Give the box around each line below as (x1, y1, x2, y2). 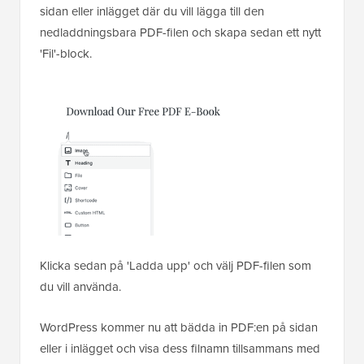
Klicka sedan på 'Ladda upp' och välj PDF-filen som (40, 257, 311, 275)
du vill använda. (40, 278, 121, 296)
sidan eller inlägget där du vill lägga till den (40, 2, 264, 19)
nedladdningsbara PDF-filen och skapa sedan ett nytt (40, 23, 321, 41)
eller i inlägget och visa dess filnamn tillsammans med (40, 340, 320, 357)
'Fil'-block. (40, 44, 92, 62)
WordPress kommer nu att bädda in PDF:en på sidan (40, 318, 318, 336)
